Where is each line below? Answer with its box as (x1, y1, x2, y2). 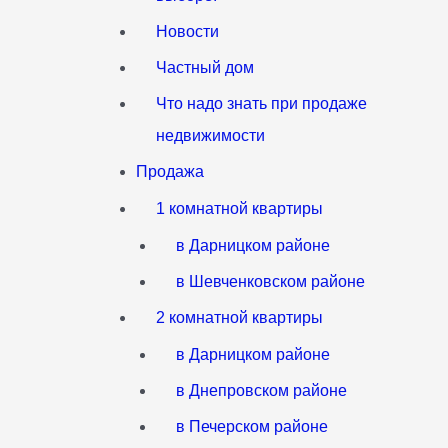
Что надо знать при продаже (156, 94, 368, 112)
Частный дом (156, 58, 255, 76)
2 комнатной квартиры (156, 308, 324, 326)
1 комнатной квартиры (156, 199, 324, 217)
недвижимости (156, 126, 266, 144)
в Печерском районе (176, 417, 329, 435)
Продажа (136, 162, 205, 180)
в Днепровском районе (176, 381, 348, 399)
